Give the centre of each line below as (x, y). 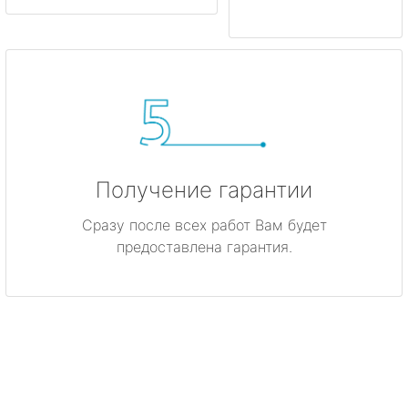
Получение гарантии (204, 189)
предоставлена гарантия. (204, 246)
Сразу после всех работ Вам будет (204, 224)
